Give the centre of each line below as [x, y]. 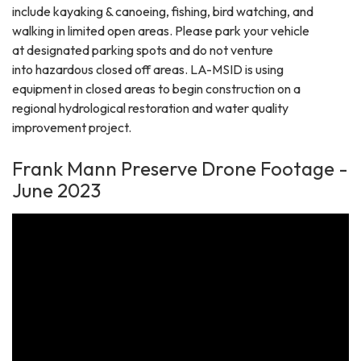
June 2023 [56, 190]
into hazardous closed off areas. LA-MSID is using [148, 69]
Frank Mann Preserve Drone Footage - [180, 168]
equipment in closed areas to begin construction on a [156, 88]
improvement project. [73, 127]
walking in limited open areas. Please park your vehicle [161, 30]
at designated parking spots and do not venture [143, 50]
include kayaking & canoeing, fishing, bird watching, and [163, 11]
